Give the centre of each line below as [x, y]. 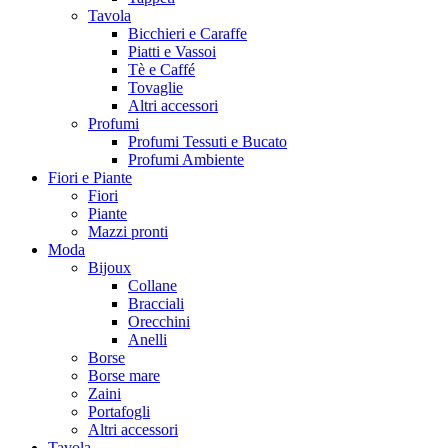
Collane [152, 285]
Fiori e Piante [90, 177]
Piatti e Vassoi [172, 51]
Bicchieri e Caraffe [187, 33]
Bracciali [156, 303]
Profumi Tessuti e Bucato [207, 141]
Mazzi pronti [128, 231]
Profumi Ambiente [186, 159]
